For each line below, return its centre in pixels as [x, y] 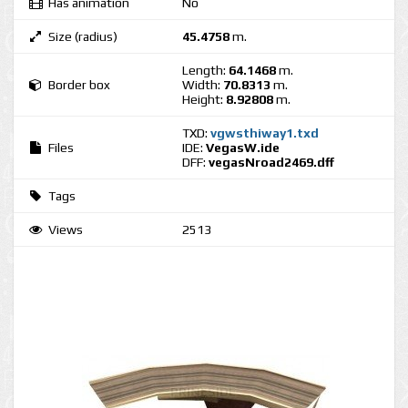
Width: [203, 85]
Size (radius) [83, 36]
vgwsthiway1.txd [265, 133]
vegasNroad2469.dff [271, 162]
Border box [79, 85]
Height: [204, 99]
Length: [205, 70]
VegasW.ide [243, 148]
